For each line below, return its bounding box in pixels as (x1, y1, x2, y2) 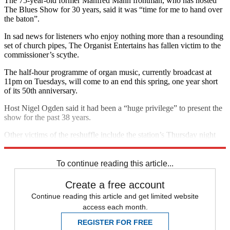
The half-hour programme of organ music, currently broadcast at (4, 67, 212, 76)
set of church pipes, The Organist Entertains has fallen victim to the (4, 41, 221, 50)
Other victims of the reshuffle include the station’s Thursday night (4, 130, 216, 139)
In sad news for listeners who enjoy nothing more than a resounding (4, 31, 223, 41)
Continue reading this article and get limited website (31, 191, 199, 200)
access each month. (82, 202, 148, 211)
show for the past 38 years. (4, 112, 91, 122)
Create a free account (65, 179, 165, 190)
